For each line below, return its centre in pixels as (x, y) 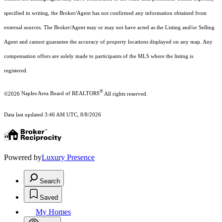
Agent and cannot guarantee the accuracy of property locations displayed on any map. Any (108, 42)
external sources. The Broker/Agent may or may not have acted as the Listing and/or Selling (109, 27)
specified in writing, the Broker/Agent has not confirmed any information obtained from (105, 13)
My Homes (53, 212)
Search (50, 181)
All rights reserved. (125, 94)
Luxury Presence (68, 158)
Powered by (23, 158)
